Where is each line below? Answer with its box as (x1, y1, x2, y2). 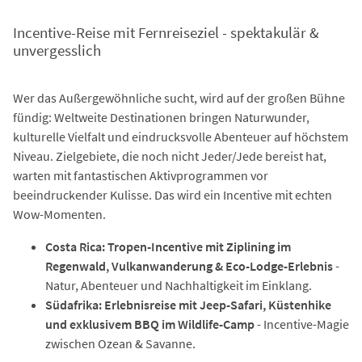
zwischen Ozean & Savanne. (45, 335, 196, 351)
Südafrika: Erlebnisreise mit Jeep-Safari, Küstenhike (45, 296, 331, 313)
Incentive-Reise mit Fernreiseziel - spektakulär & (13, 23, 319, 42)
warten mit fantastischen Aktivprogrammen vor (13, 166, 268, 183)
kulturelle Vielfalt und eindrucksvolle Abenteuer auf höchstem (13, 128, 348, 145)
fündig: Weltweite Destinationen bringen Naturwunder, (13, 108, 309, 125)
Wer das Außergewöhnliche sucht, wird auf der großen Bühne (13, 89, 345, 106)
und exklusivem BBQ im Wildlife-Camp (45, 315, 257, 332)
